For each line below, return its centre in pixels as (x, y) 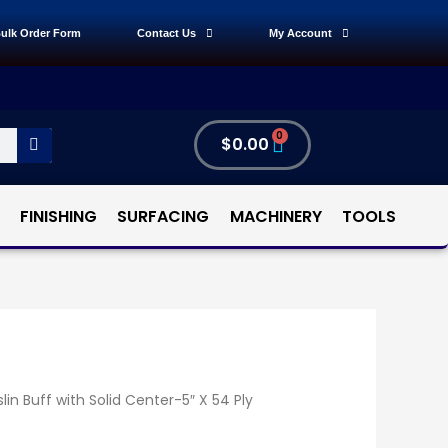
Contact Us (166, 33)
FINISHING (58, 216)
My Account (300, 33)
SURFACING (163, 216)
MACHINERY (275, 216)
